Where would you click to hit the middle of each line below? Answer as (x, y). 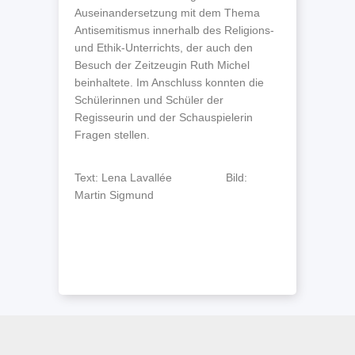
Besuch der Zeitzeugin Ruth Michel (162, 65)
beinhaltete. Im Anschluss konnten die (169, 82)
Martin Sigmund (114, 195)
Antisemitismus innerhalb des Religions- (174, 30)
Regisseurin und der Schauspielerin (164, 117)
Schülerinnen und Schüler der (149, 100)
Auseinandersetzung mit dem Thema (167, 13)
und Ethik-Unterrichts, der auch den (164, 48)
